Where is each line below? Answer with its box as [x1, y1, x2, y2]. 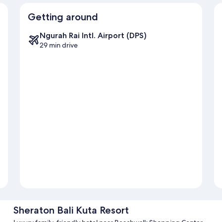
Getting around [28, 11, 98, 23]
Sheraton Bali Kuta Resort [13, 204, 129, 217]
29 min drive [40, 41, 78, 50]
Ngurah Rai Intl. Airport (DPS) [40, 31, 147, 41]
